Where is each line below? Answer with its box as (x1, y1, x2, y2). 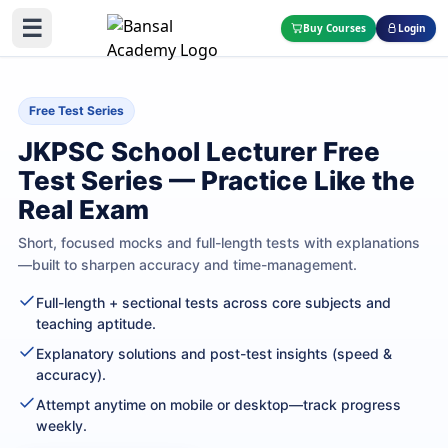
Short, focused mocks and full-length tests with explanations (18, 234, 420, 251)
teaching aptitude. (36, 315, 156, 332)
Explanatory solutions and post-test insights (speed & (36, 345, 392, 362)
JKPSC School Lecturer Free (18, 136, 380, 167)
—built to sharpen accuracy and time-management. (18, 256, 357, 273)
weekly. (36, 417, 87, 434)
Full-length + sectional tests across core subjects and (36, 294, 391, 311)
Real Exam (18, 194, 149, 225)
